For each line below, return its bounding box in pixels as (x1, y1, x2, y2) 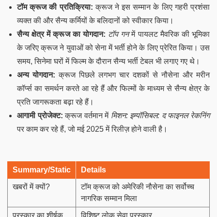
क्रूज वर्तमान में (62, 111, 111, 120)
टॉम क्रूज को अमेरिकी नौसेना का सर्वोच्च (81, 182, 194, 191)
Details (81, 165, 106, 174)
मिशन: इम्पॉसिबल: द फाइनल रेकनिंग (110, 111, 210, 120)
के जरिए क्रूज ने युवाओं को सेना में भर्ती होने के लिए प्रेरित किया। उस (17, 43, 210, 52)
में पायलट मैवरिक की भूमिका (129, 30, 210, 38)
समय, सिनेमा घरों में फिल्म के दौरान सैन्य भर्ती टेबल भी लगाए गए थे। (17, 57, 200, 65)
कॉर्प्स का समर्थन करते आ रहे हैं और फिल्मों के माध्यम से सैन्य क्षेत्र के (17, 84, 210, 93)
